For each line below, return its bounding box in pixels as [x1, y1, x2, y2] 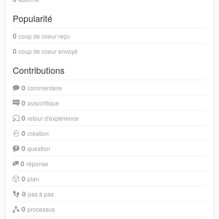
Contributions [13, 64, 65, 76]
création [27, 129, 49, 137]
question [27, 144, 50, 153]
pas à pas [28, 190, 54, 198]
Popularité [13, 12, 52, 24]
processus [27, 205, 55, 213]
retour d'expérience [27, 114, 79, 122]
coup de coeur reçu [19, 32, 70, 40]
